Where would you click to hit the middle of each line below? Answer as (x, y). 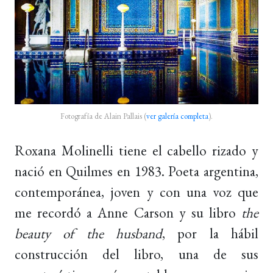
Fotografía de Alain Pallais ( (103, 116)
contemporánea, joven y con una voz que (136, 192)
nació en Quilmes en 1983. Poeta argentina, (136, 171)
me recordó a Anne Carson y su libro (128, 212)
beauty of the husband (88, 233)
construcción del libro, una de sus (136, 254)
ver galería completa (177, 116)
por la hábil (218, 233)
